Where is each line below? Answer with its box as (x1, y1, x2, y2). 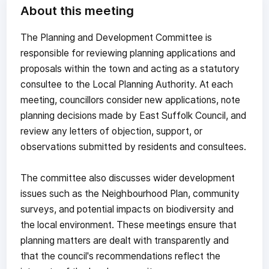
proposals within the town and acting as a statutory (20, 62, 240, 74)
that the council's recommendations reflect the (20, 250, 220, 262)
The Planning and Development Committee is (20, 31, 212, 43)
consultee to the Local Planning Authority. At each (20, 78, 233, 90)
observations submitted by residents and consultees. (20, 141, 246, 153)
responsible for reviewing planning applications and (20, 47, 235, 59)
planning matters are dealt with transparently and (20, 234, 229, 246)
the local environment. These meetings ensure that (20, 219, 237, 231)
